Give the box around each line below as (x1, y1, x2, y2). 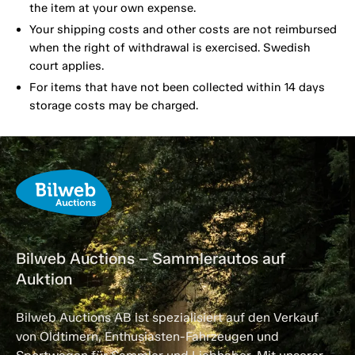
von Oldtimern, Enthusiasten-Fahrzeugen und (16, 329, 279, 345)
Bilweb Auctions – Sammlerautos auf (16, 249, 285, 269)
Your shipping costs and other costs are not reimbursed (29, 22, 337, 37)
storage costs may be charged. (29, 98, 198, 113)
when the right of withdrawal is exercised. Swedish (29, 40, 311, 55)
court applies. (29, 59, 104, 74)
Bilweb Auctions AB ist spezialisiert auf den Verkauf (16, 310, 319, 326)
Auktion (16, 269, 73, 289)
